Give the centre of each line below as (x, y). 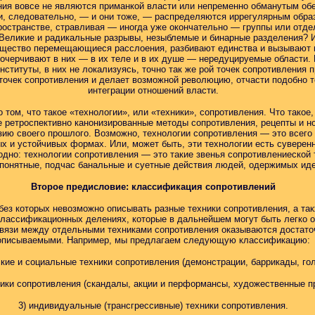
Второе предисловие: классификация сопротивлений (153, 187)
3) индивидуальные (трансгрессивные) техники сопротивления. (153, 306)
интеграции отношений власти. (153, 90)
